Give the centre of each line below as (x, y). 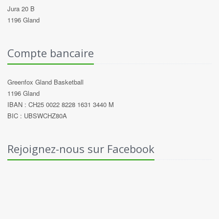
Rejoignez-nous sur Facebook (81, 149)
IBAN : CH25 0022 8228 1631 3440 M (61, 104)
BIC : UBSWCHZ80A (37, 116)
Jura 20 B (21, 9)
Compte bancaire (51, 53)
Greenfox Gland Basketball (45, 82)
